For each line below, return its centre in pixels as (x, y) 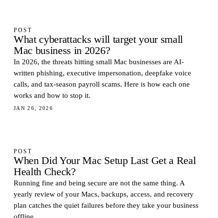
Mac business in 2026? (62, 51)
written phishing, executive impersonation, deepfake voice (102, 73)
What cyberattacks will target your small (99, 39)
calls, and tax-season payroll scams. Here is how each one (102, 84)
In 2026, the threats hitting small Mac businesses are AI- (99, 62)
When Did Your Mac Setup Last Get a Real (105, 161)
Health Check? (45, 172)
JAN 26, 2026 (34, 108)
